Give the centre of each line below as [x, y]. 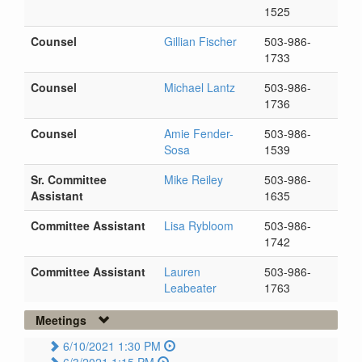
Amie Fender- [199, 134]
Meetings [61, 320]
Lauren [182, 272]
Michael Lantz [200, 88]
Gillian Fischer [200, 42]
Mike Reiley [194, 180]
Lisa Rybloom [199, 226]
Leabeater [190, 288]
